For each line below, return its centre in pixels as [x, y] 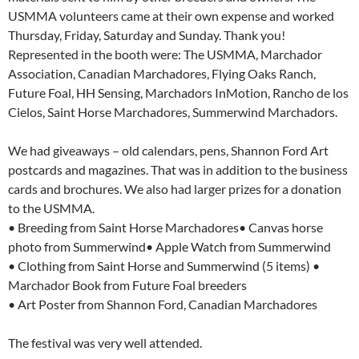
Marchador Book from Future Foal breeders [127, 285]
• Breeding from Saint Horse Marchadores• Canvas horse [165, 228]
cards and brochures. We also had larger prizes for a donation [175, 189]
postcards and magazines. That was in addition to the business [178, 170]
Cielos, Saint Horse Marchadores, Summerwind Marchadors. [173, 112]
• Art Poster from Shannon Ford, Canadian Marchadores [163, 305]
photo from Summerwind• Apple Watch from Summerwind [169, 247]
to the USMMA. [51, 208]
